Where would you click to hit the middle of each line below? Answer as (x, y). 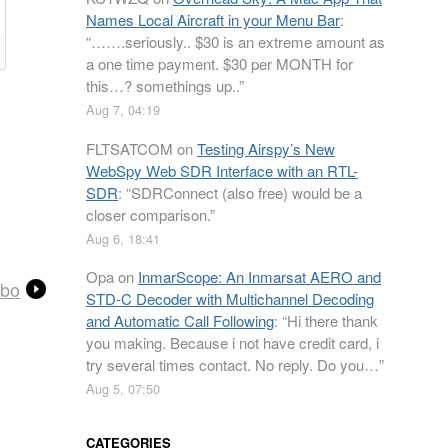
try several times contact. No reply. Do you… (232, 364)
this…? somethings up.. (162, 85)
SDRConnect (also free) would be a (246, 192)
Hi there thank (332, 320)
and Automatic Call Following (180, 320)
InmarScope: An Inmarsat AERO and (259, 276)
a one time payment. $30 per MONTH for (219, 63)
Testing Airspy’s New (266, 148)
